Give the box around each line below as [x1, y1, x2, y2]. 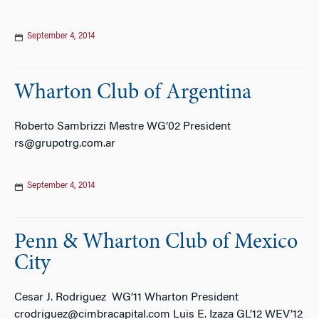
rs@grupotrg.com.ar [14, 138, 115, 150]
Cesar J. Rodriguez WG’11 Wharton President [14, 292, 239, 303]
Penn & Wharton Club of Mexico [14, 232, 298, 253]
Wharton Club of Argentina [14, 83, 251, 104]
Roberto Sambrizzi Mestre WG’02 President [14, 121, 234, 132]
